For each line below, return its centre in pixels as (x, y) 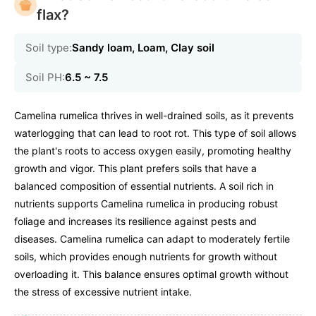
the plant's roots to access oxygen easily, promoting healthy (153, 151)
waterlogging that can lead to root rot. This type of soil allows (155, 133)
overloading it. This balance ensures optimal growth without (151, 274)
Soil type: (49, 48)
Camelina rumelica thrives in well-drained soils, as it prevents (154, 116)
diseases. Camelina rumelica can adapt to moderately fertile (152, 239)
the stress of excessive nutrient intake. (103, 292)
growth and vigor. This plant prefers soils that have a (135, 169)
